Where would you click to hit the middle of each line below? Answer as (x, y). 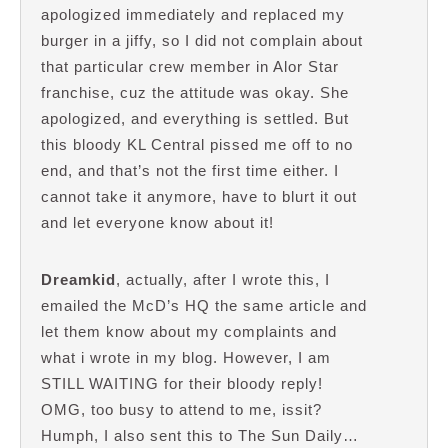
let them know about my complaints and (189, 331)
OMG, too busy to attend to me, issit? (181, 409)
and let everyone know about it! (157, 222)
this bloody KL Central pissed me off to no (197, 144)
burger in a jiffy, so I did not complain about (202, 40)
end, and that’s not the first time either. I (190, 170)
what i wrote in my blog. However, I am (186, 357)
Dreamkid (78, 279)
